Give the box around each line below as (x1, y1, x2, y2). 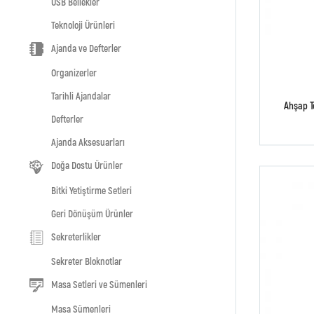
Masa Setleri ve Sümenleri (50, 278, 147, 290)
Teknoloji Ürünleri (51, 18, 115, 31)
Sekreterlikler (50, 230, 101, 243)
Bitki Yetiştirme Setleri (51, 184, 132, 196)
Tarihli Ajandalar (51, 90, 111, 102)
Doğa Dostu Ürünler (50, 159, 123, 172)
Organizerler (51, 67, 97, 79)
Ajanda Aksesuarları (51, 136, 125, 149)
